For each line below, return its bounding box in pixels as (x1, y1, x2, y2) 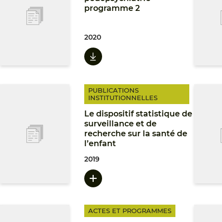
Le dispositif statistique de (84, 109, 192, 118)
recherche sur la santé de (84, 129, 187, 138)
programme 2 (84, 3, 140, 13)
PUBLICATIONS (88, 86, 139, 94)
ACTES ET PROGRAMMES (88, 207, 171, 215)
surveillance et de (84, 119, 157, 128)
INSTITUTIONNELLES (88, 94, 158, 102)
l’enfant (84, 139, 116, 148)
